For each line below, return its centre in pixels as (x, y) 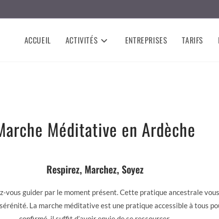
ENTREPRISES (146, 40)
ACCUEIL (37, 40)
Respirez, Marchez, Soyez (95, 169)
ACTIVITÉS (82, 40)
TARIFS (193, 40)
